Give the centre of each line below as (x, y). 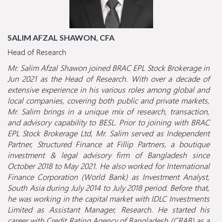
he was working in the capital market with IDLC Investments (109, 199)
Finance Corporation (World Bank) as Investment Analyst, (109, 177)
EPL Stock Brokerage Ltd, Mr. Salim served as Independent (109, 133)
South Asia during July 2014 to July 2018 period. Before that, (109, 188)
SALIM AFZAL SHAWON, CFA (61, 38)
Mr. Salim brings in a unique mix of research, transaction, (109, 111)
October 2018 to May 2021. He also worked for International (109, 166)
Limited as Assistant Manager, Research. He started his (109, 210)
